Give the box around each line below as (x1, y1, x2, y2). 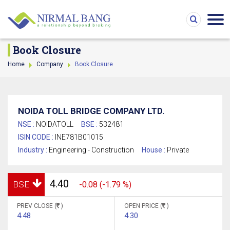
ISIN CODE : (18, 133, 55, 141)
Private (167, 146, 189, 154)
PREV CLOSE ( (17, 202, 56, 209)
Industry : (18, 146, 49, 154)
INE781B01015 (55, 133, 103, 141)
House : (142, 146, 167, 154)
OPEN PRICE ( (124, 202, 162, 209)
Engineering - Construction (49, 146, 134, 154)
